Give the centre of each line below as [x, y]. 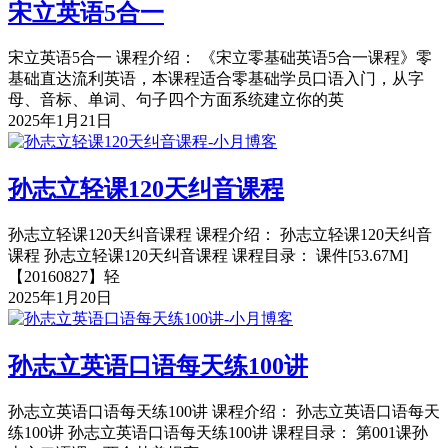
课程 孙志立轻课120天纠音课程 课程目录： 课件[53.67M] [208, 256]
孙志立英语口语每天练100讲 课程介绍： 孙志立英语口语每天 [224, 412]
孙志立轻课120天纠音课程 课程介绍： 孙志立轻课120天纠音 [220, 235]
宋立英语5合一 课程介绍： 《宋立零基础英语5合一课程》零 [220, 58]
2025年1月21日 [60, 121]
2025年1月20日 [60, 298]
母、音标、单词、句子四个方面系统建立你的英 [176, 100]
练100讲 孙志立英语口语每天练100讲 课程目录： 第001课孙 [218, 433]
